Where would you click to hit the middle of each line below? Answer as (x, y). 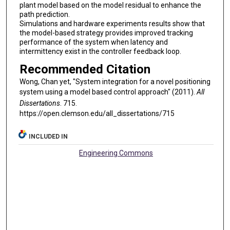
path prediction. (44, 14)
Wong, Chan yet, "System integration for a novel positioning (115, 82)
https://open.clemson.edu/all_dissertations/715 (97, 114)
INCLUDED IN (49, 137)
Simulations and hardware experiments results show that (112, 23)
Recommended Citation (85, 70)
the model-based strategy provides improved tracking (106, 33)
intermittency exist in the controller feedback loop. (100, 51)
